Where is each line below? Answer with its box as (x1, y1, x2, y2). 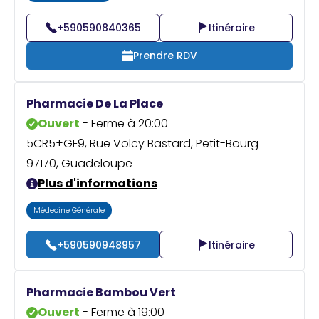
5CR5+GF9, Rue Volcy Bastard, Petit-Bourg (26, 135, 258, 152)
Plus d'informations (38, 174, 157, 192)
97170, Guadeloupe (26, 155, 132, 172)
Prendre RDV (133, 48, 197, 63)
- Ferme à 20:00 (80, 115, 168, 132)
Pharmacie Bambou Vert (26, 284, 176, 301)
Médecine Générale (33, 204, 105, 216)
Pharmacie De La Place (26, 95, 163, 112)
